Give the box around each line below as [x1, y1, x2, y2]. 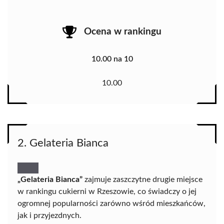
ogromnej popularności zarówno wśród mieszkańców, [17, 199, 205, 208]
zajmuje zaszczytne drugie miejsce [82, 175, 202, 184]
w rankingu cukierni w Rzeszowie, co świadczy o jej [17, 187, 196, 196]
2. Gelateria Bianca [17, 137, 108, 149]
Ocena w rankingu [84, 26, 161, 36]
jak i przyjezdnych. [17, 211, 81, 220]
